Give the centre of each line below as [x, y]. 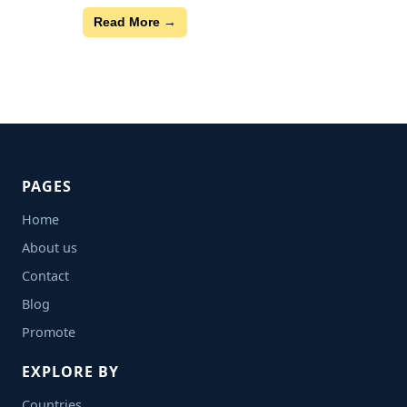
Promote [49, 332]
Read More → [135, 22]
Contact [45, 276]
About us [50, 248]
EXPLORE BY [70, 372]
